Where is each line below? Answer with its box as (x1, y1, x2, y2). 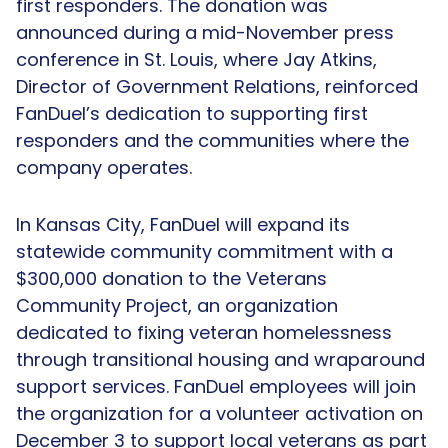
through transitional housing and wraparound (16, 346, 425, 372)
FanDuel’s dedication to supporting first (16, 100, 368, 126)
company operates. (16, 154, 192, 180)
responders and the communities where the (16, 127, 409, 153)
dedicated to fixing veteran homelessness (16, 319, 392, 345)
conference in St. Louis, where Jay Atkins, (16, 46, 377, 72)
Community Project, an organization (16, 292, 338, 318)
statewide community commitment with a (16, 238, 393, 264)
